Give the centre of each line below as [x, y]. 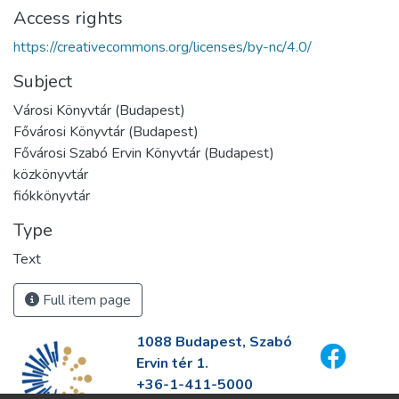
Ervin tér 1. [172, 363]
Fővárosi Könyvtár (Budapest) [106, 131]
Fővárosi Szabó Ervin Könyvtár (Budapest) [144, 153]
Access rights [68, 18]
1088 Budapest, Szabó [214, 342]
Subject [43, 81]
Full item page [85, 300]
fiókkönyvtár [52, 195]
